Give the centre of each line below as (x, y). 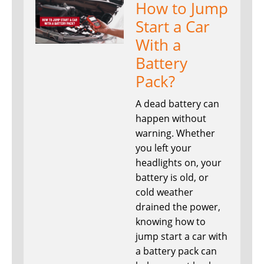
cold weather (164, 192)
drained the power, (178, 207)
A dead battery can (177, 104)
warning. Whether (175, 133)
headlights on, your (179, 163)
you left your (164, 148)
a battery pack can (176, 251)
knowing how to (171, 222)
